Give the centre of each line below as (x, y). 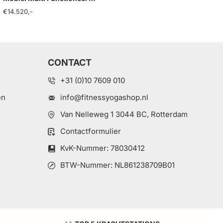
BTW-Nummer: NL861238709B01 (117, 165)
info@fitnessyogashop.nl (104, 97)
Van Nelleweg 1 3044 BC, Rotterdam (124, 114)
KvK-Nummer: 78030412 (103, 148)
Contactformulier (91, 131)
